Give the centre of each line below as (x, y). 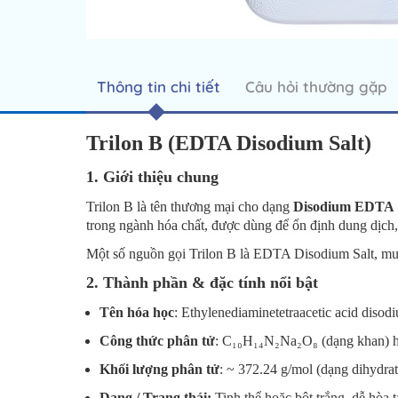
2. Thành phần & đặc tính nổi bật (202, 282)
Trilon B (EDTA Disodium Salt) (229, 143)
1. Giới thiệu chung (152, 176)
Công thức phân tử (157, 340)
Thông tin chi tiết (159, 86)
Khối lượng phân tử (159, 369)
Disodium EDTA (344, 206)
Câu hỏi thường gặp (316, 86)
